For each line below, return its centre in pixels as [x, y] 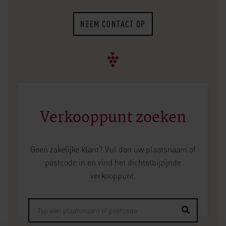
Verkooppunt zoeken [113, 118]
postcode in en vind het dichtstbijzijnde [113, 162]
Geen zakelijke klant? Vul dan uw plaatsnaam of [113, 149]
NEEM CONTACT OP [113, 24]
